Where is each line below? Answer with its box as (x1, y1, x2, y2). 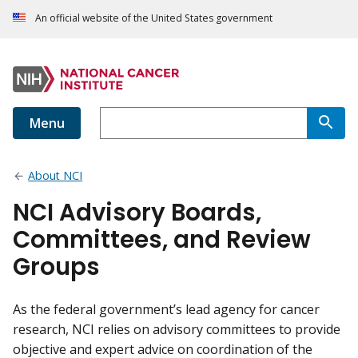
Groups (13, 250, 100, 284)
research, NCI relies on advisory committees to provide (13, 320, 340, 339)
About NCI (28, 168, 83, 184)
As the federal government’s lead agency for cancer (13, 300, 320, 319)
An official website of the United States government (35, 11, 272, 26)
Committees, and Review (13, 223, 311, 257)
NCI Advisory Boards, (13, 196, 261, 229)
